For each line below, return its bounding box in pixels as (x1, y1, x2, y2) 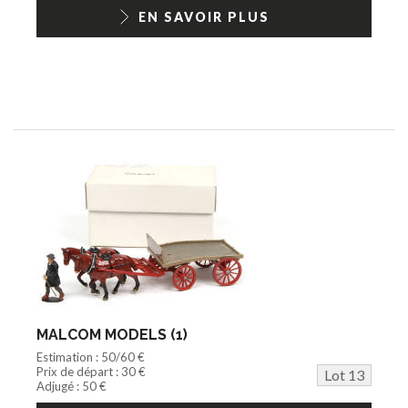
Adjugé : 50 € (36, 378, 107, 393)
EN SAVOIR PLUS (138, 8, 270, 25)
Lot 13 (324, 365, 364, 383)
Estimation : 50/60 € (36, 349, 145, 364)
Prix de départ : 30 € (36, 363, 146, 379)
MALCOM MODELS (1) (36, 325, 188, 343)
